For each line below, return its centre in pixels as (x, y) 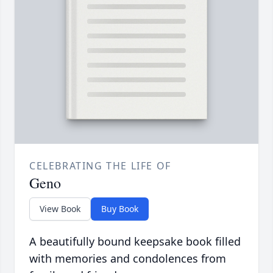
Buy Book (120, 209)
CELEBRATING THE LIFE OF (100, 166)
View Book (60, 209)
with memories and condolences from (128, 259)
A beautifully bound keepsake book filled (135, 242)
